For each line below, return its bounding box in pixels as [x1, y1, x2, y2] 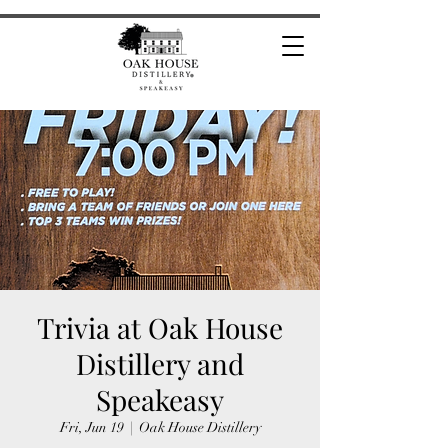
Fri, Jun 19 [59, 419, 124, 436]
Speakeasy [96, 381, 224, 418]
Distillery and [76, 345, 244, 382]
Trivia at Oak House [37, 309, 283, 346]
